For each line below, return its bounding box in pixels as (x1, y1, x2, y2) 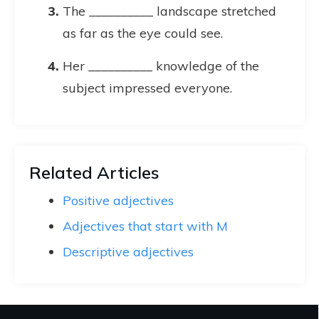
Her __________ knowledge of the (63, 58, 259, 74)
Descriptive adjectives (63, 244, 194, 260)
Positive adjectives (63, 192, 174, 209)
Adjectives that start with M (63, 218, 228, 234)
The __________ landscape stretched (63, 3, 276, 19)
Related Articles (29, 162, 159, 183)
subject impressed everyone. (63, 80, 232, 96)
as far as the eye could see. (63, 25, 223, 41)
